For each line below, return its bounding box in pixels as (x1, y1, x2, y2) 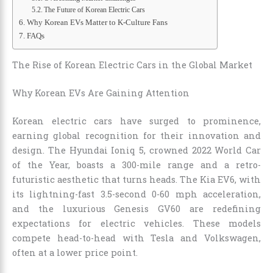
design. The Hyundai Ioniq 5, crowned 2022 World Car (12, 144, 261, 157)
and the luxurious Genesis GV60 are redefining (12, 203, 261, 215)
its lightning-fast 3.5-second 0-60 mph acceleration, (12, 188, 261, 200)
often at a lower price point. (12, 247, 138, 259)
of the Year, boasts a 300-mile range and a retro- (12, 159, 261, 171)
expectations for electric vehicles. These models (12, 218, 261, 230)
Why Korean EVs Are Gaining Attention (12, 87, 190, 99)
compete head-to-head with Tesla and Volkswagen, (12, 232, 261, 244)
